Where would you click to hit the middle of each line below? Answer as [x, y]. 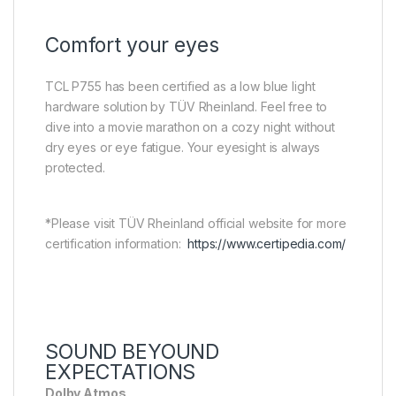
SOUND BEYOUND [133, 352]
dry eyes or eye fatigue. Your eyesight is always [183, 148]
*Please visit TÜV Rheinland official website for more [196, 224]
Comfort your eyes [132, 46]
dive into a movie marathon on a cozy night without [190, 127]
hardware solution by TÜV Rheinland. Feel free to [187, 107]
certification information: [117, 244]
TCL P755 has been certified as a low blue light [180, 87]
